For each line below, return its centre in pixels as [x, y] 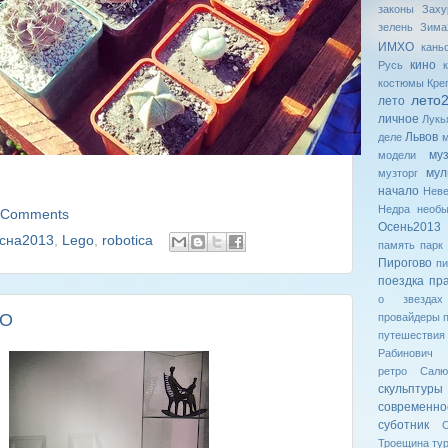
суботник [403, 424]
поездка [400, 280]
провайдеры [408, 316]
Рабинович [405, 352]
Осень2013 [409, 226]
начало [398, 190]
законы [395, 8]
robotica [127, 241]
